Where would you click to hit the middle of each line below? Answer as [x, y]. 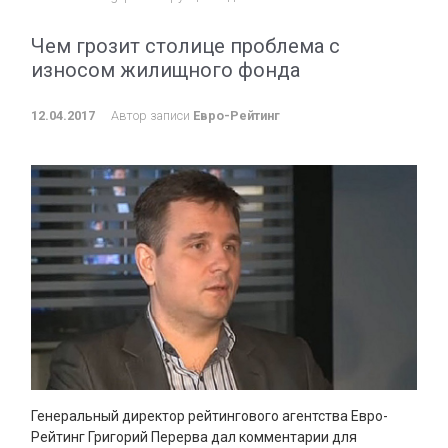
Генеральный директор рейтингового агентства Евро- [209, 415]
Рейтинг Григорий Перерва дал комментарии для [194, 436]
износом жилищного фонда [165, 70]
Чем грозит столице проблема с [185, 46]
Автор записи [152, 115]
